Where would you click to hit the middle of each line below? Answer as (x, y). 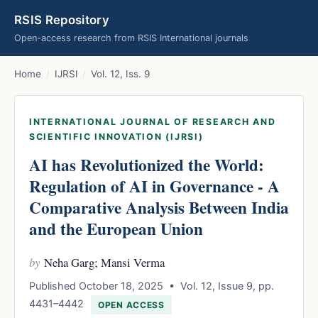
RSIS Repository (62, 20)
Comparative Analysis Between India (159, 207)
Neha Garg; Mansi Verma (104, 262)
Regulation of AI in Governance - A (154, 186)
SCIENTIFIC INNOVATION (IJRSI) (116, 137)
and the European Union (116, 229)
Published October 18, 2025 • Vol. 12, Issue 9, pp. (152, 286)
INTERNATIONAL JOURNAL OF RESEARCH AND (153, 122)
